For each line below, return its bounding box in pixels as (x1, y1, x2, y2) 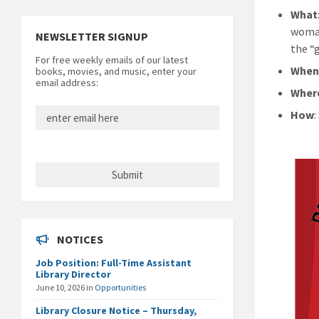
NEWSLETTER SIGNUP (36, 29, 148, 43)
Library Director (36, 268, 111, 281)
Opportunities (95, 282, 146, 293)
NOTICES (57, 232, 103, 246)
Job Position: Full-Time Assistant (36, 256, 192, 269)
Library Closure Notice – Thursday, (36, 304, 197, 317)
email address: (36, 76, 98, 89)
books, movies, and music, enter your (36, 65, 197, 78)
